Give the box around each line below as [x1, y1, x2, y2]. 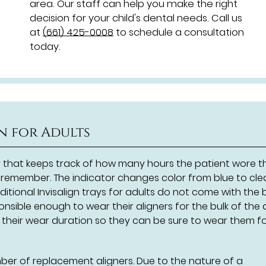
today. [30, 39, 61, 53]
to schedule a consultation [113, 25, 244, 39]
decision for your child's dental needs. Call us [30, 11, 242, 25]
